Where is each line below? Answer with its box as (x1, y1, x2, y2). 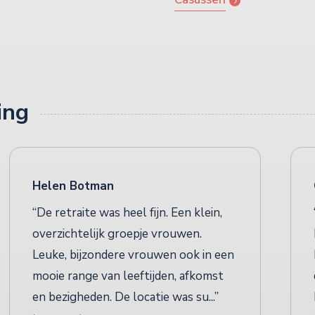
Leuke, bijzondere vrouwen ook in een (32, 247, 234, 264)
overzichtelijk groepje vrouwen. (32, 226, 202, 243)
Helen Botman (32, 178, 114, 195)
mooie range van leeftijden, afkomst (32, 268, 224, 285)
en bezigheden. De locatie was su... (32, 289, 214, 306)
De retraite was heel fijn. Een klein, (37, 205, 222, 221)
